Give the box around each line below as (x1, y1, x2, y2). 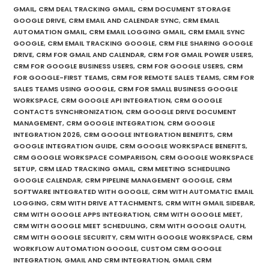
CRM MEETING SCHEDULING (138, 163, 231, 174)
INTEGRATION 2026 (13, 129, 80, 139)
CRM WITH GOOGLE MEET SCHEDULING (13, 220, 147, 231)
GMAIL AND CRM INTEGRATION (64, 255, 169, 265)
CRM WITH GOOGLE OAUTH (150, 220, 245, 231)
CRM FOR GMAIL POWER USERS (148, 49, 252, 59)
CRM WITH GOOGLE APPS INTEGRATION (13, 209, 150, 219)
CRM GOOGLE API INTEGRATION (61, 95, 171, 105)
